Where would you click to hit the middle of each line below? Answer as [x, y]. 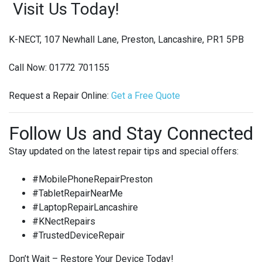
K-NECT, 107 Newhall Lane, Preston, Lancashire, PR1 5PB [126, 40]
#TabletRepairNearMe [77, 194]
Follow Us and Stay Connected [131, 134]
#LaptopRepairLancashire [85, 208]
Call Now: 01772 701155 [59, 68]
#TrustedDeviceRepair [78, 236]
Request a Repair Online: [59, 96]
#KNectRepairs [64, 222]
